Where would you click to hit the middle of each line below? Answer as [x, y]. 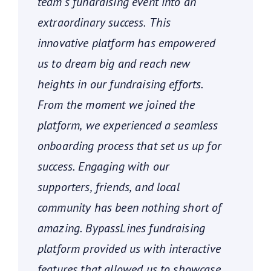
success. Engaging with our [104, 167]
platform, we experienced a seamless [128, 126]
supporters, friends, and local [109, 187]
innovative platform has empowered [127, 43]
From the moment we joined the [116, 105]
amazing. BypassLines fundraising [122, 228]
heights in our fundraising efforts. [121, 84]
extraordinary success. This [104, 23]
